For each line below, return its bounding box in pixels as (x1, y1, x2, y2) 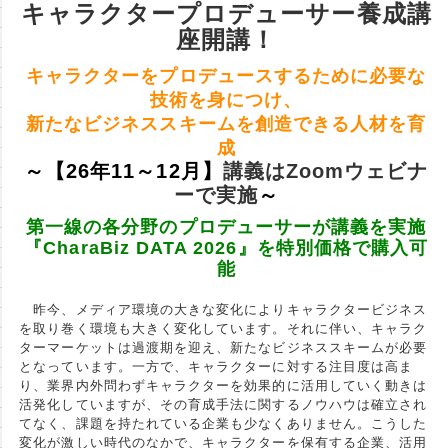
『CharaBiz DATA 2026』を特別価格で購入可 (24, 237, 429, 258)
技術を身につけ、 (149, 89, 303, 110)
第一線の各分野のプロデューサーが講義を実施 (26, 216, 427, 237)
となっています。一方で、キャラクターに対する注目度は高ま (19, 358, 414, 374)
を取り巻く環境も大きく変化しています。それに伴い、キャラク (19, 320, 428, 336)
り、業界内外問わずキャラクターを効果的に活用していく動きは (19, 377, 428, 393)
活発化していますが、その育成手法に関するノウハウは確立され (19, 396, 428, 412)
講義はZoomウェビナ (222, 159, 429, 182)
